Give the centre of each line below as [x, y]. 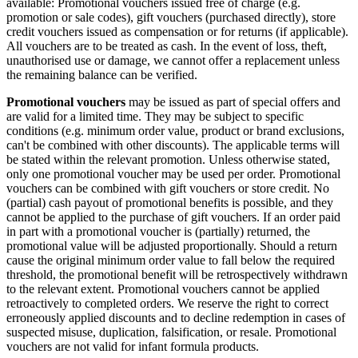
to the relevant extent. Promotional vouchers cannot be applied [163, 289]
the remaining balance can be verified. [102, 75]
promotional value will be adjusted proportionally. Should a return [172, 246]
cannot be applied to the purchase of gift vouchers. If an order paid [173, 217]
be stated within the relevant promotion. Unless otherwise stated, [168, 160]
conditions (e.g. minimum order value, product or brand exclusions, [175, 131]
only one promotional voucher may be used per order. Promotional [173, 174]
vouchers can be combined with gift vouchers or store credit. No [168, 189]
